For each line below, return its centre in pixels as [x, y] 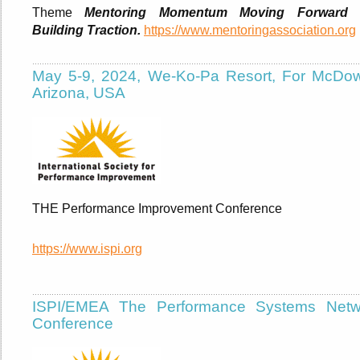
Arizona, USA [83, 92]
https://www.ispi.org [87, 249]
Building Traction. [86, 30]
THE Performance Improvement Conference [159, 208]
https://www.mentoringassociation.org [250, 30]
